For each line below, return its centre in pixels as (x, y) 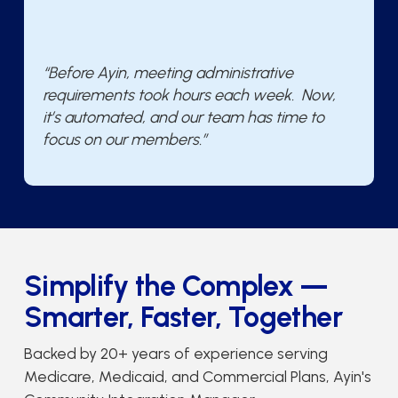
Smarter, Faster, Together (183, 318)
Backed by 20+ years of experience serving (175, 353)
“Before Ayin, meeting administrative (167, 73)
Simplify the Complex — (176, 287)
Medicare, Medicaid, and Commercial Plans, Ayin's (197, 376)
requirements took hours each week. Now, (189, 96)
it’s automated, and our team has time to (183, 118)
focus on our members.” (124, 140)
